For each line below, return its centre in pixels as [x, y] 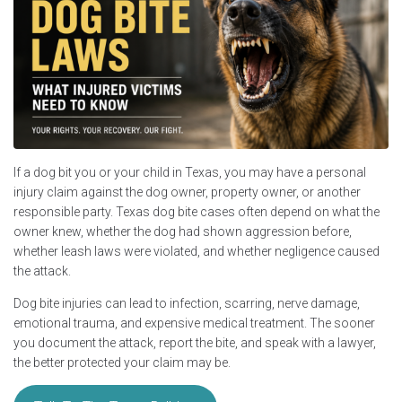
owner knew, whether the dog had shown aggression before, [183, 231]
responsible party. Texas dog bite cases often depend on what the [197, 211]
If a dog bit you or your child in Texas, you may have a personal [190, 172]
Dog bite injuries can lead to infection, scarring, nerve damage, [187, 303]
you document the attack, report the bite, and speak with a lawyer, [195, 342]
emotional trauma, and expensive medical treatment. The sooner [194, 323]
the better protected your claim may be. [122, 362]
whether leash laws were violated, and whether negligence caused [197, 251]
